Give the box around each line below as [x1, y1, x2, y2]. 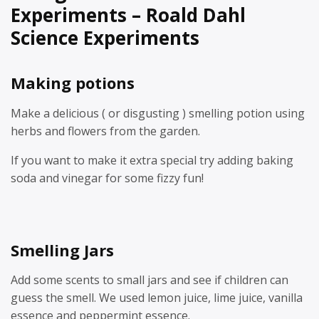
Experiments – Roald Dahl [11, 2, 246, 28]
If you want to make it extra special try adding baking [11, 152, 293, 168]
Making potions [11, 72, 135, 93]
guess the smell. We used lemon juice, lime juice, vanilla [11, 290, 303, 305]
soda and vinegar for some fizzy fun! [11, 169, 204, 186]
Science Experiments [11, 25, 199, 51]
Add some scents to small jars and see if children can [11, 272, 288, 288]
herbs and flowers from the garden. [11, 122, 200, 139]
